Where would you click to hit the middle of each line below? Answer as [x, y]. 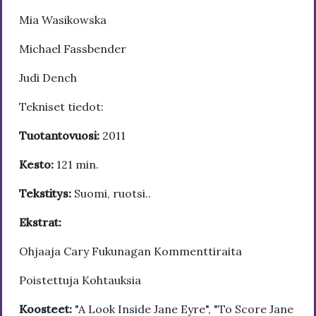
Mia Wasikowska [63, 20]
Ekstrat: [40, 223]
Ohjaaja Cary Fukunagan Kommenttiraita [130, 251]
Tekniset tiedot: [61, 107]
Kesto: [38, 165]
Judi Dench [48, 78]
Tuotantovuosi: [59, 136]
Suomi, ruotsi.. [111, 194]
